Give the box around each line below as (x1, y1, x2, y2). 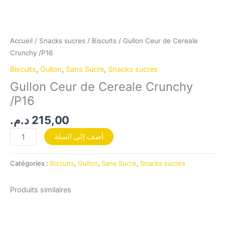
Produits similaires (10, 185, 71, 194)
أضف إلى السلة (54, 132, 103, 142)
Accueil (10, 37, 33, 45)
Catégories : (10, 159, 50, 167)
